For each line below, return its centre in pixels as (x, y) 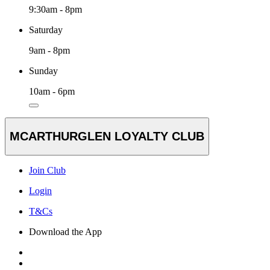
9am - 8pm (49, 51)
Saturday (46, 30)
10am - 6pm (52, 92)
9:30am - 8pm (55, 10)
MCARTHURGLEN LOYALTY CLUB (107, 136)
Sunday (43, 71)
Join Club (47, 170)
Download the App (65, 231)
